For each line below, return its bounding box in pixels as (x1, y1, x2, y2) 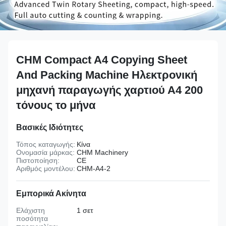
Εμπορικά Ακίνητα (16, 189, 86, 198)
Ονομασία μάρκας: (16, 148, 75, 156)
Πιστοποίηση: (16, 156, 60, 164)
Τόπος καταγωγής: (16, 140, 75, 148)
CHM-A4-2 (77, 164, 110, 173)
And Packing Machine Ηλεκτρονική (16, 69, 197, 81)
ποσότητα (16, 214, 48, 222)
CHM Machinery (77, 148, 128, 156)
